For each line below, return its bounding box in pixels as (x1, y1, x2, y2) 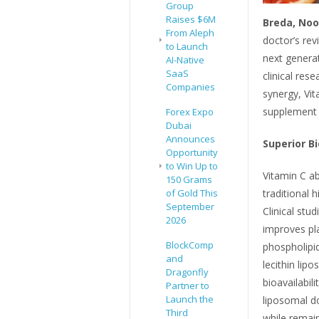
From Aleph (166, 26, 214, 40)
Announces (166, 132, 215, 146)
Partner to (166, 279, 209, 293)
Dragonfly (166, 266, 209, 279)
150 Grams (166, 173, 212, 187)
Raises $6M (166, 13, 216, 26)
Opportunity (166, 146, 218, 159)
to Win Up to (166, 159, 218, 173)
